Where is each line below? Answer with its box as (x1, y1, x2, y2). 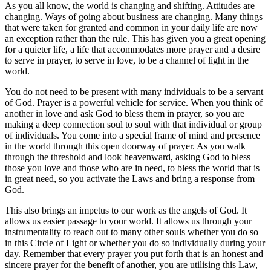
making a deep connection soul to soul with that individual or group (5, 119, 262, 129)
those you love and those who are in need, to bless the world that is (5, 162, 260, 173)
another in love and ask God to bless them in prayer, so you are (5, 108, 244, 119)
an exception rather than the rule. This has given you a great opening (5, 33, 266, 44)
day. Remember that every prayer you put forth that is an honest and (5, 248, 263, 259)
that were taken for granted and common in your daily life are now (5, 22, 258, 33)
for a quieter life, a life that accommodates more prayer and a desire (5, 44, 260, 54)
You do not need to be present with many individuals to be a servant (5, 86, 263, 97)
